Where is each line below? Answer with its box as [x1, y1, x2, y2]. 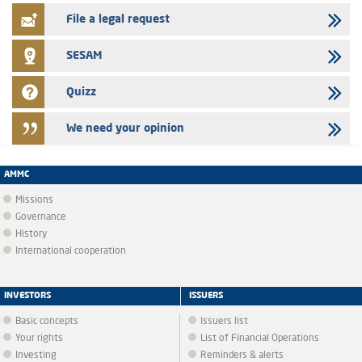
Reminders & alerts [200, 351, 284, 360]
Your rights [15, 334, 63, 343]
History [15, 229, 47, 239]
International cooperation [15, 246, 126, 256]
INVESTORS [4, 292, 51, 301]
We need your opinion [65, 123, 184, 134]
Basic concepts [15, 317, 78, 326]
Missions [15, 196, 53, 205]
